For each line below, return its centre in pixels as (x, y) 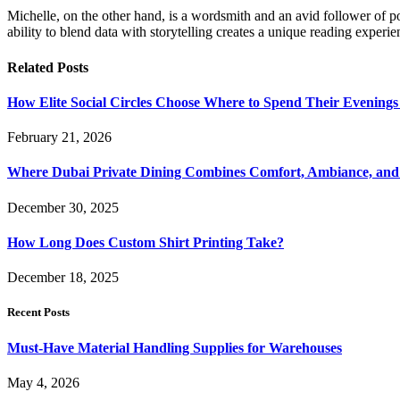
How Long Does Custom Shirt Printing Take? (146, 242)
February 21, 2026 (59, 137)
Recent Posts (38, 312)
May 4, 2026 (43, 382)
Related (32, 67)
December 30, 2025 (63, 207)
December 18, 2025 (63, 278)
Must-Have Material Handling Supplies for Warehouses (175, 347)
